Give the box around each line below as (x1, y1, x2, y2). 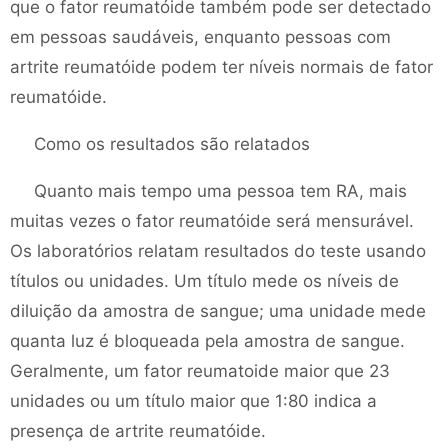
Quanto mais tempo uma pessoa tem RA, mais (34, 181, 407, 201)
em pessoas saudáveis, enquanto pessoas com (10, 27, 391, 47)
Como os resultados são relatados (34, 134, 310, 154)
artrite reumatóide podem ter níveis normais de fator (10, 57, 433, 77)
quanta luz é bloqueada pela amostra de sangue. (10, 331, 405, 351)
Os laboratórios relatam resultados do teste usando (10, 241, 426, 261)
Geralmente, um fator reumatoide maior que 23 (10, 361, 390, 381)
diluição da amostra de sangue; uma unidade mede (10, 301, 426, 321)
